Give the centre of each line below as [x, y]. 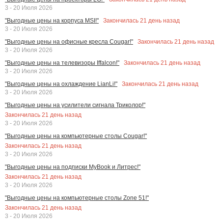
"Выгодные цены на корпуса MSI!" [52, 20]
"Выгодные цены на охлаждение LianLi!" [61, 84]
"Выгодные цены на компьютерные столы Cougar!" [76, 136]
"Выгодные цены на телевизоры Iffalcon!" [62, 63]
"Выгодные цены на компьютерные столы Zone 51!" [77, 198]
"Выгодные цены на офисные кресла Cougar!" [69, 41]
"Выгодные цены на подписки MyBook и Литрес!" [73, 167]
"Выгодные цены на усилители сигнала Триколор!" [75, 105]
